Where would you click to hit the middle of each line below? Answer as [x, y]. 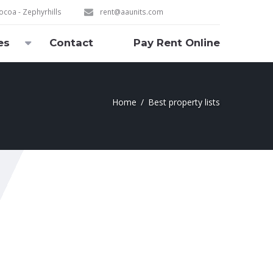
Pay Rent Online [177, 42]
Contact [72, 42]
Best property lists [184, 102]
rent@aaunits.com [131, 12]
